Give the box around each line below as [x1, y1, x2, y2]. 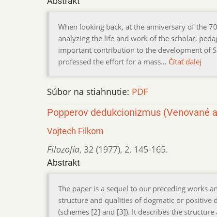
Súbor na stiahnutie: [47, 85, 132, 97]
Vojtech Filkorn [47, 125, 104, 136]
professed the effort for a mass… [58, 56, 169, 66]
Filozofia [47, 143, 79, 155]
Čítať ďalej [169, 56, 201, 66]
